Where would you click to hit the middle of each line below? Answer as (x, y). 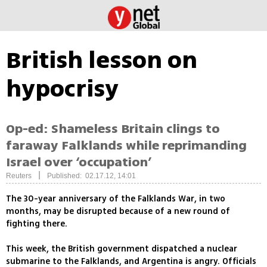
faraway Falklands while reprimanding (126, 146)
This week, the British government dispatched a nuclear (122, 249)
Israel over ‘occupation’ (79, 162)
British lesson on (102, 60)
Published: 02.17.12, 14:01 (91, 176)
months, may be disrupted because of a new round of (118, 212)
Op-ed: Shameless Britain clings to (113, 129)
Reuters (19, 176)
